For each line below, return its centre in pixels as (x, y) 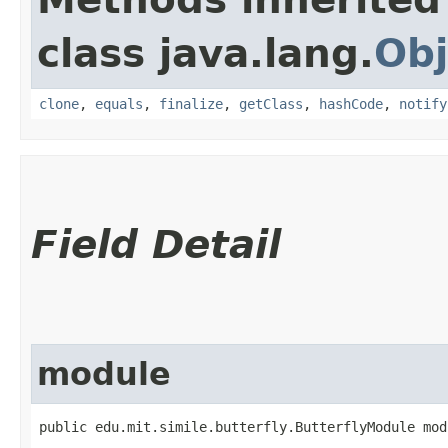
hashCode (351, 103)
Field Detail (156, 244)
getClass (271, 103)
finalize (191, 103)
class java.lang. (205, 53)
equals (119, 103)
